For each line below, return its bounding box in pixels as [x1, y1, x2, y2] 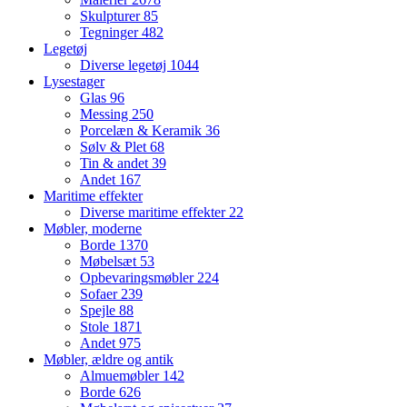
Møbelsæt [80, 253, 140, 269]
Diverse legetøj [80, 56, 170, 73]
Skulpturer [80, 7, 144, 24]
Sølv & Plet [80, 138, 150, 154]
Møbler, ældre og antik [44, 351, 174, 367]
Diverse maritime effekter [80, 203, 229, 220]
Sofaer [80, 285, 121, 302]
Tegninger [80, 24, 142, 40]
